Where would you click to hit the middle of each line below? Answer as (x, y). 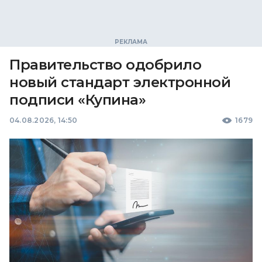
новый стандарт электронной (120, 82)
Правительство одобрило (106, 65)
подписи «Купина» (78, 100)
